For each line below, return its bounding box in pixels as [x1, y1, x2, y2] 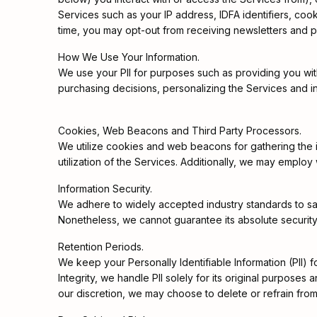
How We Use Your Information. [58, 51, 200, 63]
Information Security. [58, 183, 152, 195]
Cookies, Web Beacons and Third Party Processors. [58, 125, 301, 137]
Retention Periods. [58, 241, 144, 253]
